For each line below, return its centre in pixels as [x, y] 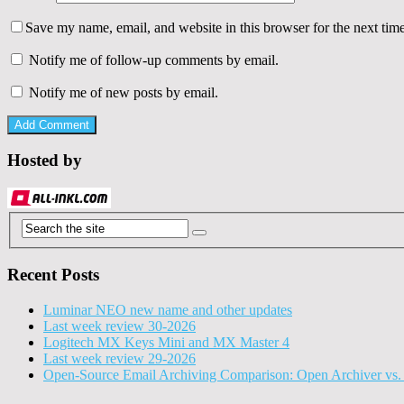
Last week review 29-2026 [119, 359]
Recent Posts [53, 275]
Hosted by [45, 161]
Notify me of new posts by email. [124, 92]
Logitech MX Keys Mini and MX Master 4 [166, 343]
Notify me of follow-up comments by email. [154, 60]
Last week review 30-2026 [119, 326]
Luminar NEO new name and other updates [168, 310]
